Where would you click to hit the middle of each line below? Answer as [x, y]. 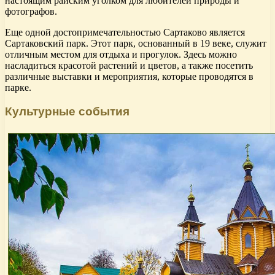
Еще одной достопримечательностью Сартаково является [125, 33]
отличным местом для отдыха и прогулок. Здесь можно [121, 55]
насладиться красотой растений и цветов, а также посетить [129, 66]
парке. [18, 88]
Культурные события [67, 111]
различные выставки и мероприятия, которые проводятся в [129, 77]
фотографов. [31, 12]
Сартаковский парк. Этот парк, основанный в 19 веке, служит [136, 44]
